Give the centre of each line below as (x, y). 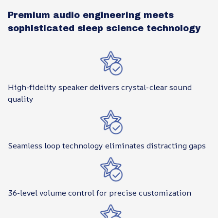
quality (21, 99)
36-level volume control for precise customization (100, 193)
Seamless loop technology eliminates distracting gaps (107, 146)
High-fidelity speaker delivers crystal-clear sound (100, 87)
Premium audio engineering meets (91, 15)
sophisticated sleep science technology (104, 28)
